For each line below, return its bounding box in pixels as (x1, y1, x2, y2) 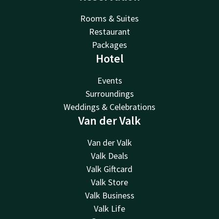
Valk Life (94, 202, 125, 214)
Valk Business (85, 189, 134, 201)
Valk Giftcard (87, 163, 132, 175)
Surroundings (85, 88, 134, 99)
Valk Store (91, 176, 128, 188)
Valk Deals (91, 150, 128, 161)
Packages (92, 39, 127, 50)
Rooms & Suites (80, 12, 139, 24)
